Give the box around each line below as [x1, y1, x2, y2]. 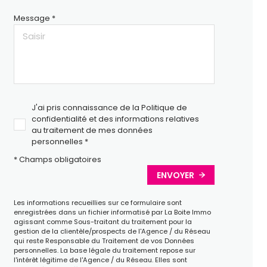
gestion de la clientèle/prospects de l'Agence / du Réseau [13, 226, 210, 237]
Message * [13, 13, 55, 23]
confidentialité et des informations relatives [31, 114, 199, 124]
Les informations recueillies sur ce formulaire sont [13, 198, 182, 208]
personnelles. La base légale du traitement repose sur [13, 246, 195, 256]
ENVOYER [157, 169, 195, 181]
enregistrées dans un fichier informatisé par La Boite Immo [13, 207, 211, 218]
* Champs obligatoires [13, 154, 101, 164]
